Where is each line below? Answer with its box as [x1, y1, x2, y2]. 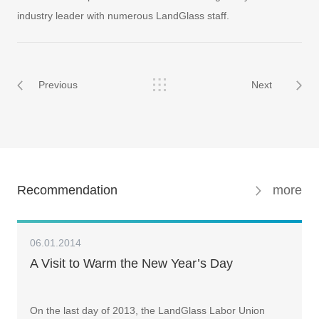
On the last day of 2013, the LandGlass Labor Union [29, 304, 265, 316]
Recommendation [16, 183, 117, 198]
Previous [38, 78, 78, 90]
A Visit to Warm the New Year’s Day [29, 256, 233, 271]
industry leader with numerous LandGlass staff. [16, 9, 229, 21]
